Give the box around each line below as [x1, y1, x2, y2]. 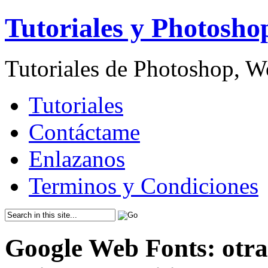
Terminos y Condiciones [29, 173, 258, 199]
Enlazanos [29, 146, 125, 172]
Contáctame [29, 119, 140, 145]
